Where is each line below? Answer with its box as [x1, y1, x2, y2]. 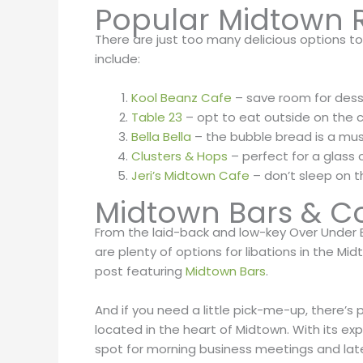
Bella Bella [131, 127, 191, 145]
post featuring [95, 263, 186, 280]
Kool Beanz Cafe [131, 88, 232, 106]
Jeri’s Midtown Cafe [131, 166, 250, 184]
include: [95, 49, 143, 67]
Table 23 [131, 108, 182, 126]
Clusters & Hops [131, 147, 228, 164]
